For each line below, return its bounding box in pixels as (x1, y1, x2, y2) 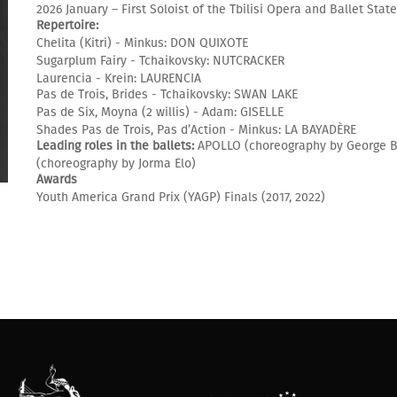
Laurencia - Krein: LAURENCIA (36, 71, 202, 87)
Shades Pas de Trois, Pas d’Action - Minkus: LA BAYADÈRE (36, 122, 357, 138)
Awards (36, 172, 78, 188)
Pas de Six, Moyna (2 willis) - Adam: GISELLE (36, 105, 284, 121)
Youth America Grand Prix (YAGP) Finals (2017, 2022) (36, 190, 326, 206)
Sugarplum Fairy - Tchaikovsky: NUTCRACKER (36, 53, 285, 69)
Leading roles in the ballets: (36, 138, 198, 154)
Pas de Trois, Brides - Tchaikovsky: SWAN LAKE (36, 87, 299, 103)
